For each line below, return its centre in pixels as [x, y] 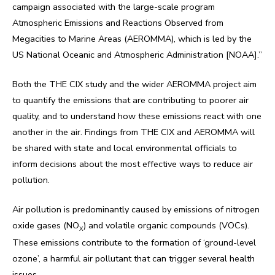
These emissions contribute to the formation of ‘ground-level [134, 243]
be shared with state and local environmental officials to [125, 148]
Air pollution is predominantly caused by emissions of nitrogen [136, 210]
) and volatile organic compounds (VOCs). [166, 226]
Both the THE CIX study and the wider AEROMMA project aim [134, 84]
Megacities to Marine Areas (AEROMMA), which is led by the [132, 39]
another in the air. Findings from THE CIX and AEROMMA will [134, 132]
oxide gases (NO [46, 226]
